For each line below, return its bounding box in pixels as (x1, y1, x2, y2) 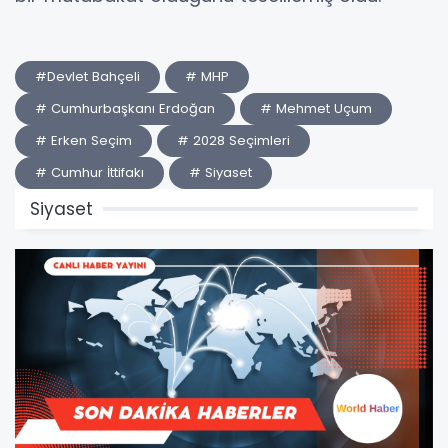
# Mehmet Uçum (260, 99, 372, 119)
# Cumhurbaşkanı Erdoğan (35, 99, 215, 119)
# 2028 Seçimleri (177, 131, 290, 151)
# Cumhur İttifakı (35, 163, 144, 183)
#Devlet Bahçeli (35, 67, 140, 87)
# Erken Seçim (35, 131, 132, 151)
